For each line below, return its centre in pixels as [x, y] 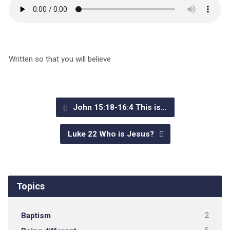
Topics [30, 186]
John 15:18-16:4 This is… [119, 107]
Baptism [36, 216]
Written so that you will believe [60, 59]
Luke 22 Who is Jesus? [112, 134]
